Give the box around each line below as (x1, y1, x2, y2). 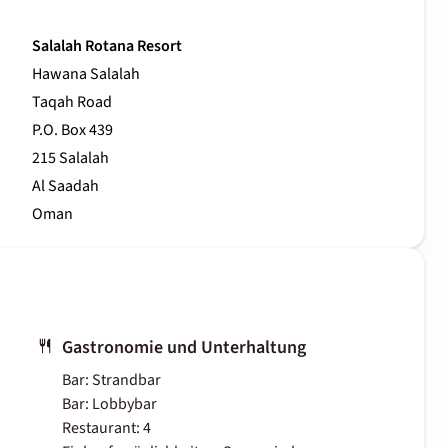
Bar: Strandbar (62, 369, 161, 392)
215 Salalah (32, 147, 109, 170)
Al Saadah (32, 175, 99, 198)
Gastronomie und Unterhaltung (62, 335, 306, 361)
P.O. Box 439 (32, 119, 113, 142)
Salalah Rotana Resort (32, 35, 182, 58)
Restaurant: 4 (62, 417, 151, 440)
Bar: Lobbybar (62, 393, 157, 416)
